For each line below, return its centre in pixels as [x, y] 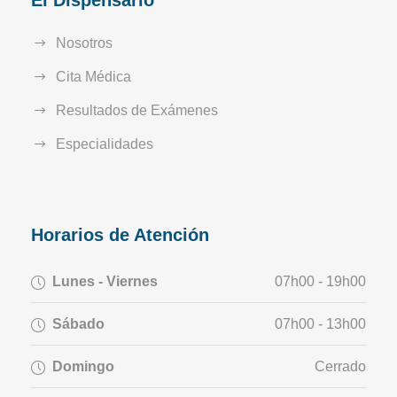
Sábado [78, 324]
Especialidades [105, 144]
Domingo [83, 367]
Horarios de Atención [120, 235]
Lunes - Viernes [105, 282]
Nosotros [84, 43]
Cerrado [340, 367]
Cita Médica [93, 77]
